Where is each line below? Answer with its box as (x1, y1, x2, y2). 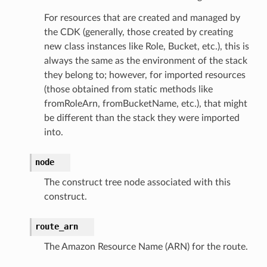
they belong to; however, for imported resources (44, 70, 246, 80)
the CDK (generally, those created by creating (44, 27, 233, 37)
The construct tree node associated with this (44, 177, 231, 187)
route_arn (35, 221, 78, 231)
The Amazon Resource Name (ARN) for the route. (44, 241, 248, 252)
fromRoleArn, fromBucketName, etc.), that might (44, 98, 247, 108)
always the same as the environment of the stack (44, 55, 247, 66)
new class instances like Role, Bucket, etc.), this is (44, 41, 249, 51)
